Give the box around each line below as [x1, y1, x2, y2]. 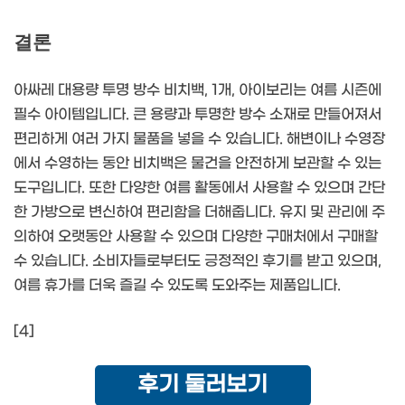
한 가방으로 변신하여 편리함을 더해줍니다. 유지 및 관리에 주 [14, 203, 385, 221]
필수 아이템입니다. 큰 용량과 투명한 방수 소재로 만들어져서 [14, 106, 381, 124]
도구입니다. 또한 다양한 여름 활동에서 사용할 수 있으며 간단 [14, 179, 385, 197]
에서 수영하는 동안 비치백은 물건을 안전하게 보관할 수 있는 [14, 155, 381, 173]
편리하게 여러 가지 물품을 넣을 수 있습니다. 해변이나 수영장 [14, 130, 385, 148]
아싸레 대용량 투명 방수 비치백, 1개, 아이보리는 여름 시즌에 [14, 81, 381, 99]
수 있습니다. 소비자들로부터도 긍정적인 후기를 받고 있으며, [14, 252, 381, 270]
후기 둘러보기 [137, 372, 268, 399]
